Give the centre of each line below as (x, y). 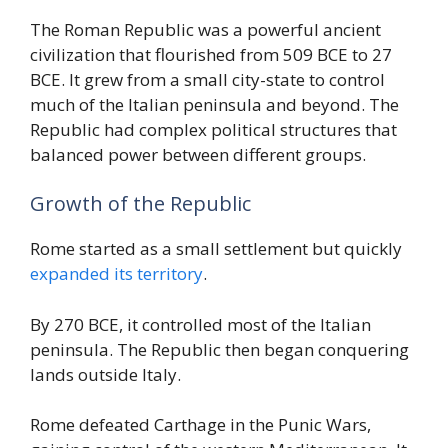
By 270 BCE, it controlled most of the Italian (200, 324)
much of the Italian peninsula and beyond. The (214, 104)
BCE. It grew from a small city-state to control (207, 79)
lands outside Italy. (105, 374)
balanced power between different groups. (198, 154)
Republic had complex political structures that (213, 129)
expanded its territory (116, 274)
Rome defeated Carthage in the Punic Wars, (200, 425)
